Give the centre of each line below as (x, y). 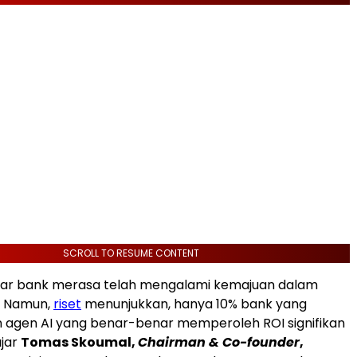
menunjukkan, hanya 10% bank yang (194, 304)
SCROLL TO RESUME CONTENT (131, 253)
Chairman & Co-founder (219, 342)
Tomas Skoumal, (79, 342)
